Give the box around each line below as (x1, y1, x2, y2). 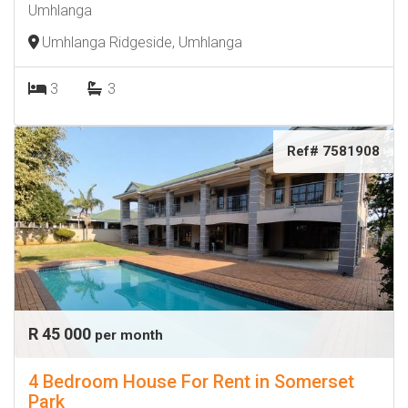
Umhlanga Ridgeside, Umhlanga (42, 34, 242, 51)
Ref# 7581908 (287, 143, 380, 159)
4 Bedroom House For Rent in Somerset (28, 371, 354, 393)
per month (95, 327, 163, 343)
